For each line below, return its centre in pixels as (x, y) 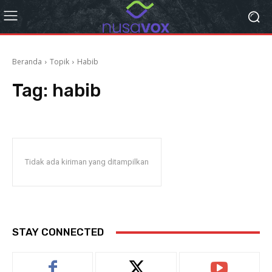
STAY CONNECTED (58, 232)
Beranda (27, 62)
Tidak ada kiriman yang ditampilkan (87, 162)
